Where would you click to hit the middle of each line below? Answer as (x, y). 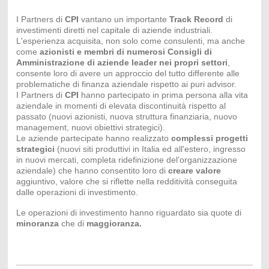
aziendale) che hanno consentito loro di (92, 171)
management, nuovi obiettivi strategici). (90, 128)
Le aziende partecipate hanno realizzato (93, 138)
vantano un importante (124, 20)
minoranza (37, 224)
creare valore (194, 171)
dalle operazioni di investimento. (77, 192)
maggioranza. (114, 224)
